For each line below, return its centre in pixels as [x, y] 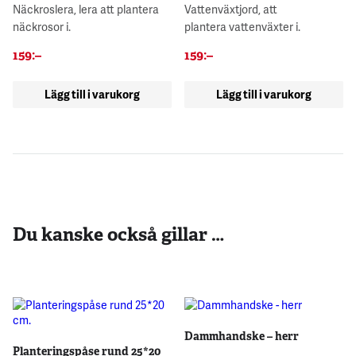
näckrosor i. [42, 26]
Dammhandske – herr [242, 337]
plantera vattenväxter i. [243, 26]
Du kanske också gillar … [118, 235]
